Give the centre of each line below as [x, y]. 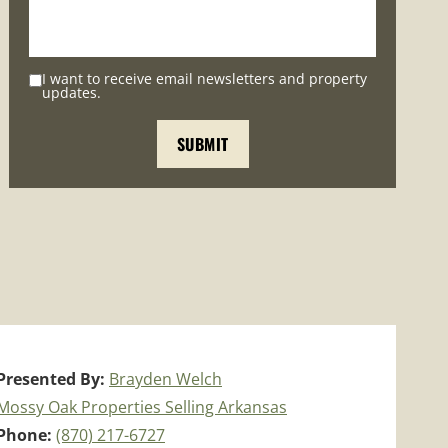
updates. [72, 92]
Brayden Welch [165, 378]
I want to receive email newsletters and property [205, 78]
